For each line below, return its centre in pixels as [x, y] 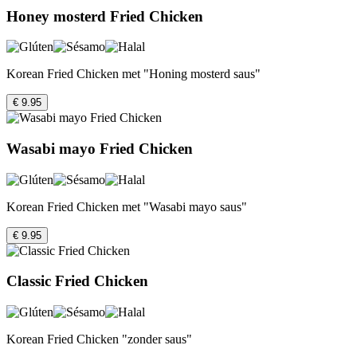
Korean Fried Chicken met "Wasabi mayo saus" [127, 206]
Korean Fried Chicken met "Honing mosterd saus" [133, 74]
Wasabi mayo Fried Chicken [100, 149]
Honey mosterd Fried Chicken [105, 16]
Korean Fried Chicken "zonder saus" [99, 339]
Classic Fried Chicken [77, 281]
